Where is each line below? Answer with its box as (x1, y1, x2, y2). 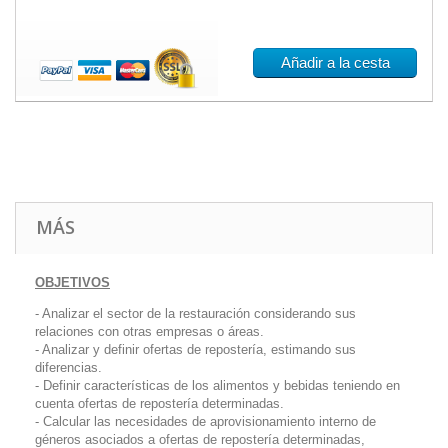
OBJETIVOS (35, 275, 110, 291)
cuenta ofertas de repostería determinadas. (35, 396, 284, 412)
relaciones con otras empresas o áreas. (35, 324, 264, 340)
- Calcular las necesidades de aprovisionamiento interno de (35, 414, 376, 430)
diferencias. (35, 360, 102, 376)
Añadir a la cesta (280, 55, 390, 72)
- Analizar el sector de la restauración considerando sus (35, 306, 356, 322)
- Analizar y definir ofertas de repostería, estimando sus (35, 342, 356, 358)
